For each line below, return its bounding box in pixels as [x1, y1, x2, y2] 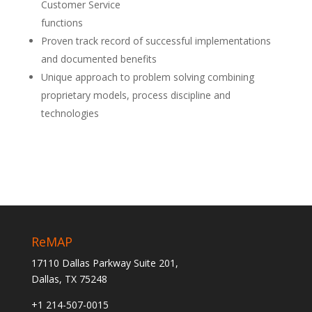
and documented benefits [40, 52, 157, 65]
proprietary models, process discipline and [40, 88, 231, 102]
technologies [40, 107, 99, 120]
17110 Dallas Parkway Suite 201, [31, 256, 178, 270]
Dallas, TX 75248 [31, 272, 107, 286]
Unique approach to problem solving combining [40, 70, 254, 84]
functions [40, 16, 83, 29]
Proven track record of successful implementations [40, 34, 271, 47]
